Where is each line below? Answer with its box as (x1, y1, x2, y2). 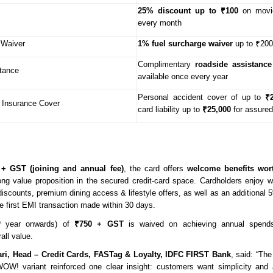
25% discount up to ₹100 (138, 5, 238, 15)
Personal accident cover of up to (138, 92, 266, 102)
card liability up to (138, 104, 202, 114)
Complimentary (138, 59, 191, 69)
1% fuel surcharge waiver (138, 38, 235, 48)
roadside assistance (191, 59, 272, 69)
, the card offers (123, 163, 187, 173)
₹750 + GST (74, 219, 124, 229)
